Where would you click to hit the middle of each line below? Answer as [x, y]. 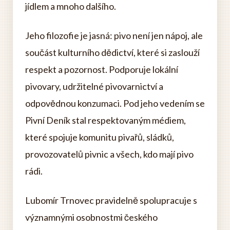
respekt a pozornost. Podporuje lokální [102, 70]
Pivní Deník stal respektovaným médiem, [106, 120]
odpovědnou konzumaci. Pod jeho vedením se [115, 103]
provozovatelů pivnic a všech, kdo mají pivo [109, 154]
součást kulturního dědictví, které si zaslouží [112, 53]
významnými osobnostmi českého [91, 217]
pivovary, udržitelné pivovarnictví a [94, 87]
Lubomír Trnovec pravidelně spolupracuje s [111, 200]
